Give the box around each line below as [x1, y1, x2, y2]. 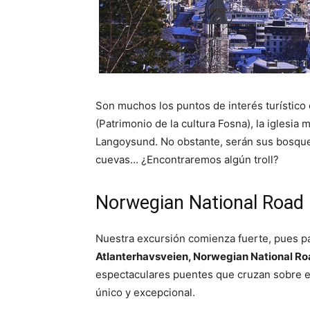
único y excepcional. [95, 286, 195, 299]
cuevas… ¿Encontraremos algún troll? [95, 153, 279, 166]
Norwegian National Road [95, 192, 304, 214]
